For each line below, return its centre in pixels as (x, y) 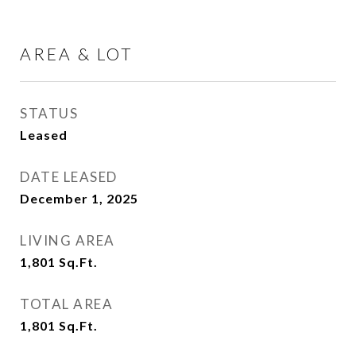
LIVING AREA (68, 240)
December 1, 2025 (79, 198)
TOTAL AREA (66, 304)
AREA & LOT (77, 54)
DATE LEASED (69, 177)
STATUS (49, 113)
